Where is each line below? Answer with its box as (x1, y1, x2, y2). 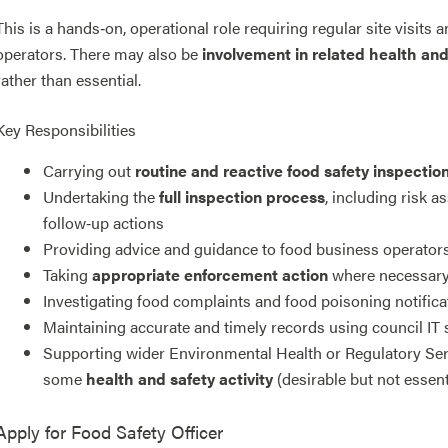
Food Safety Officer (66, 418, 223, 444)
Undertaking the (43, 184, 159, 208)
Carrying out (43, 158, 135, 182)
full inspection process (159, 184, 325, 208)
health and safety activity (86, 366, 273, 390)
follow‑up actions (43, 210, 164, 234)
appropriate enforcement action (92, 262, 328, 286)
